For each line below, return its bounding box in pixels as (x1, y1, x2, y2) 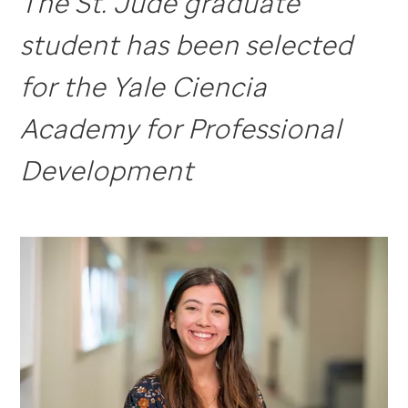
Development (20, 151, 194, 189)
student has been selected (20, 25, 353, 63)
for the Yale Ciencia (20, 67, 268, 105)
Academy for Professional (20, 109, 342, 147)
